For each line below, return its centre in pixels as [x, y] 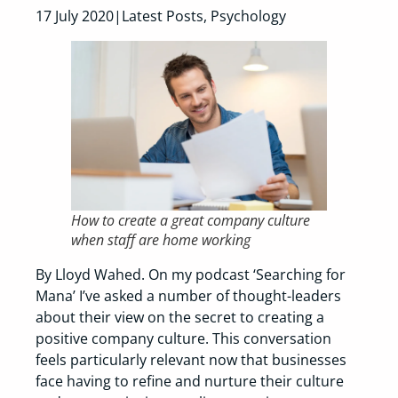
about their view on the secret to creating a [180, 318]
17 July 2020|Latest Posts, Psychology [161, 16]
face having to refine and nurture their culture [190, 382]
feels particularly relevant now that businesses [191, 360]
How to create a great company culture [191, 221]
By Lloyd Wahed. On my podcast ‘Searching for [191, 275]
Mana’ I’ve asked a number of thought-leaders [188, 296]
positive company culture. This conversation [183, 339]
